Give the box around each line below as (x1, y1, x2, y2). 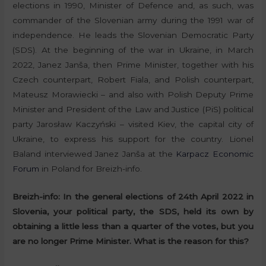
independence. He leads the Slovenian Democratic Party (12, 30, 254, 40)
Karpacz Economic (176, 149, 254, 159)
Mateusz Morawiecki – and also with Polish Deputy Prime (12, 90, 254, 100)
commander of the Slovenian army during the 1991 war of (12, 15, 254, 26)
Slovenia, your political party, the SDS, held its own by (12, 207, 254, 217)
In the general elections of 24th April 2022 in (63, 192, 254, 202)
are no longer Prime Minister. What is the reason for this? (12, 236, 249, 246)
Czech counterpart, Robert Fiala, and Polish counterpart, (12, 75, 254, 85)
